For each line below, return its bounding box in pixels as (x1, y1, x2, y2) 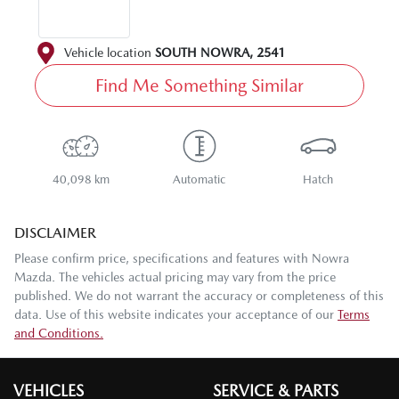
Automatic (173, 173, 226, 187)
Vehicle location (64, 45, 151, 61)
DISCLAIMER (14, 224, 96, 242)
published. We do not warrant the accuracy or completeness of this (14, 289, 384, 304)
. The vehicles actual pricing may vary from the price (52, 270, 336, 285)
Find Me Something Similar (95, 75, 304, 97)
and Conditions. (14, 326, 103, 341)
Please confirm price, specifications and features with (14, 251, 312, 266)
